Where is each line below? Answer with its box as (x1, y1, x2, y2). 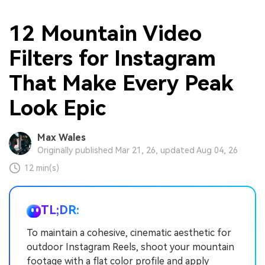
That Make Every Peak (9, 70, 233, 96)
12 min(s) (24, 163, 60, 173)
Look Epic (9, 95, 106, 121)
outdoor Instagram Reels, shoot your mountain (27, 241, 234, 253)
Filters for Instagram (9, 46, 216, 71)
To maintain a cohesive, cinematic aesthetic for (27, 227, 231, 239)
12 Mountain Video (9, 21, 202, 46)
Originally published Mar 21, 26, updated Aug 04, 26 (37, 146, 238, 156)
